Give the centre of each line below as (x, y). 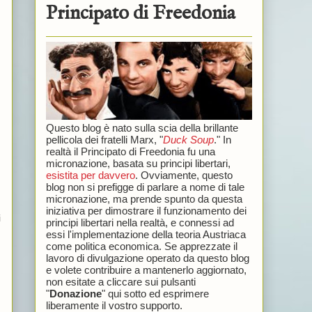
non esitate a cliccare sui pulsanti (120, 281)
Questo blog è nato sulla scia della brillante (142, 127)
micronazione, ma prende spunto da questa (144, 198)
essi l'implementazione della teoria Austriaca (146, 234)
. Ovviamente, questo (184, 175)
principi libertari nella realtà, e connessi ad (140, 222)
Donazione (75, 293)
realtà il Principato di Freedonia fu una (130, 151)
